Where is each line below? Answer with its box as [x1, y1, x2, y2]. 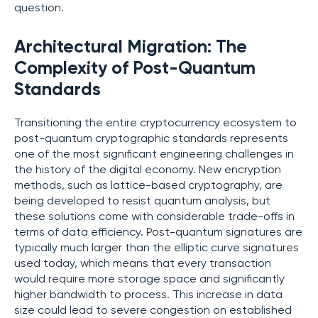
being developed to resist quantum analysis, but [14, 195, 270, 207]
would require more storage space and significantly [14, 273, 285, 285]
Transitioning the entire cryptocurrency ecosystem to [14, 117, 297, 129]
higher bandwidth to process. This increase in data [14, 289, 283, 301]
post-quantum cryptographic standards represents [14, 133, 288, 145]
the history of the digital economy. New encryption [14, 164, 281, 176]
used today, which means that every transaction [14, 258, 271, 270]
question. [14, 2, 64, 14]
